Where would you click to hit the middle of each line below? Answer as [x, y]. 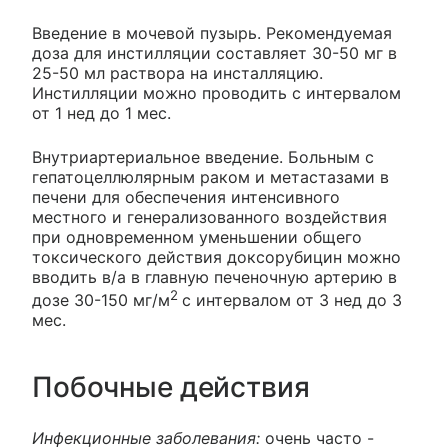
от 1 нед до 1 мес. [101, 112]
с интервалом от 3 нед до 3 [292, 299]
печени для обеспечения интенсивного [186, 196]
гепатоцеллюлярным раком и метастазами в [210, 176]
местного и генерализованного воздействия [209, 216]
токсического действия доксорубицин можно [216, 256]
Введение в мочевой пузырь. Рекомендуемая [212, 32]
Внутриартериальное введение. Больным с [203, 156]
